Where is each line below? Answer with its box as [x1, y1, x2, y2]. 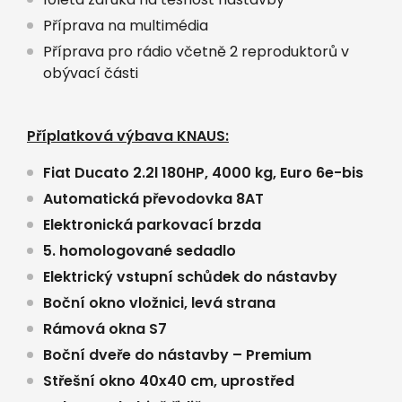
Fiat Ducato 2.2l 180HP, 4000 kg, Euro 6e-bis [43, 162, 363, 183]
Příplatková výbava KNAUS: [27, 125, 229, 146]
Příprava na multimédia [43, 14, 208, 36]
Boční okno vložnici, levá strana [43, 292, 275, 313]
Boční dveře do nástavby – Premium [43, 344, 311, 365]
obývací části [43, 62, 138, 83]
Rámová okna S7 [43, 318, 167, 339]
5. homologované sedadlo [43, 240, 236, 261]
